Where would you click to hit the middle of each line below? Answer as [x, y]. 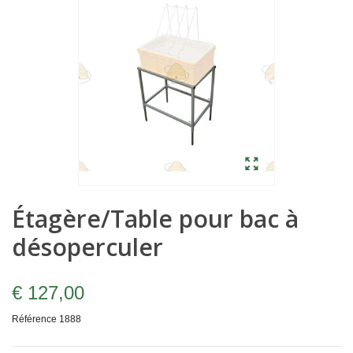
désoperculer [87, 247]
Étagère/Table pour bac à [155, 219]
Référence [34, 320]
